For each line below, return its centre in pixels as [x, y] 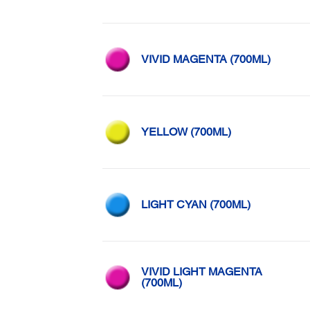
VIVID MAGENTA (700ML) [206, 59]
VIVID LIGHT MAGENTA [201, 272]
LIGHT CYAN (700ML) [195, 204]
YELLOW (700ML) [186, 132]
